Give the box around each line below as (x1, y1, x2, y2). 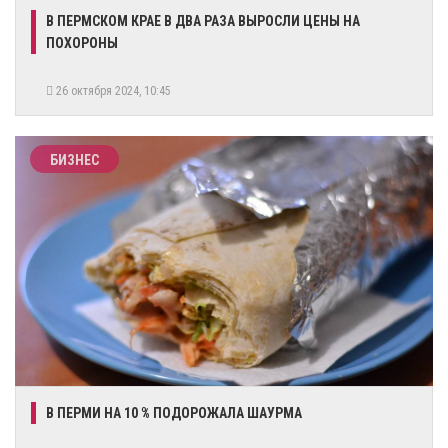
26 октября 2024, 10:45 (53, 83, 177, 98)
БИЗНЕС (50, 151, 99, 168)
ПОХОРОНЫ (46, 34, 118, 51)
